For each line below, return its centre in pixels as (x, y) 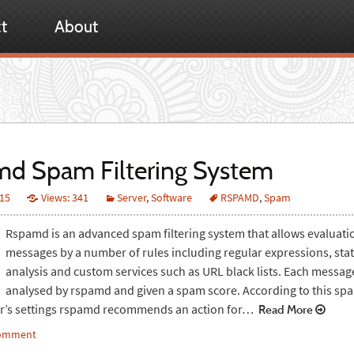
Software (171, 198)
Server (132, 198)
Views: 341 (64, 198)
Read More (284, 309)
